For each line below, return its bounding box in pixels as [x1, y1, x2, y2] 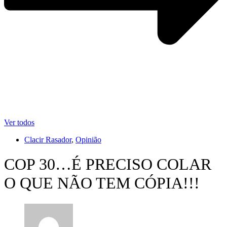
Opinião [75, 135, 101, 144]
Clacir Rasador [24, 135, 71, 144]
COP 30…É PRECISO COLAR [4, 155, 211, 174]
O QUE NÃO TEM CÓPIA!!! [4, 174, 200, 193]
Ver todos [4, 118, 34, 127]
